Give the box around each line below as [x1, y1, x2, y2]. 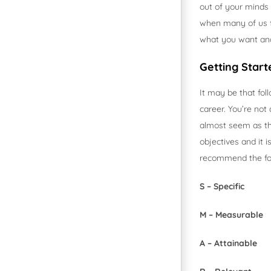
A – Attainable [200, 238, 257, 249]
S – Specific [200, 181, 244, 192]
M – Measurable [200, 209, 263, 221]
